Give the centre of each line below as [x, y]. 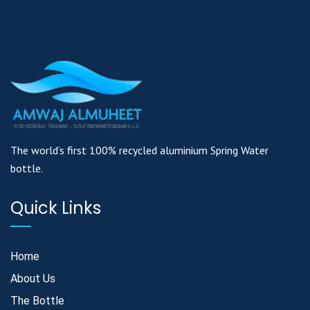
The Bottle [37, 301]
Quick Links [56, 208]
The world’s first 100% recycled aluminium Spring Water [139, 151]
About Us [33, 279]
